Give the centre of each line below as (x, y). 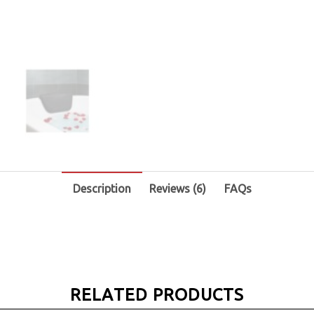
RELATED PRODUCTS (157, 294)
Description (102, 188)
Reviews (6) (178, 188)
